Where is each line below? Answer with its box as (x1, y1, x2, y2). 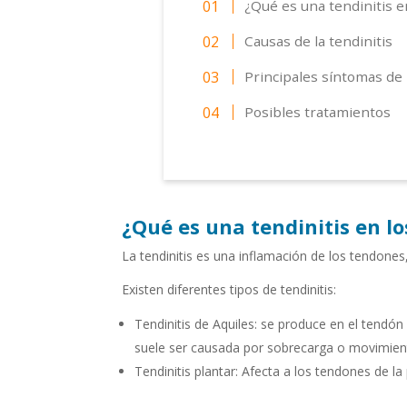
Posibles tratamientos (244, 103, 392, 122)
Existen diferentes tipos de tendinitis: (122, 281, 341, 299)
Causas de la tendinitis (244, 32, 393, 51)
